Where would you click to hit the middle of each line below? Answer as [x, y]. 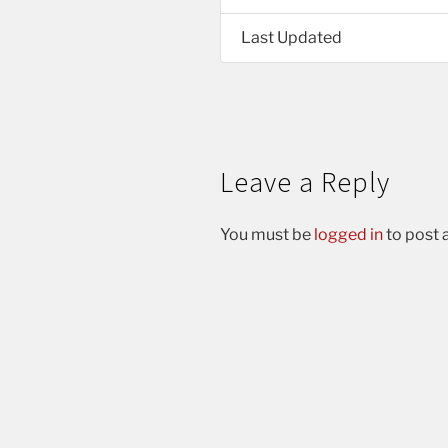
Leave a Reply [305, 181]
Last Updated [291, 37]
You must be [267, 234]
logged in [348, 234]
